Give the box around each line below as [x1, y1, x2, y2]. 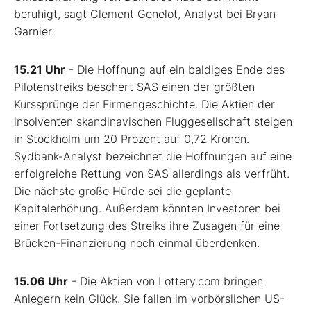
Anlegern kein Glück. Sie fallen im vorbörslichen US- [14, 292, 285, 306]
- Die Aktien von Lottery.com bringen [68, 274, 263, 289]
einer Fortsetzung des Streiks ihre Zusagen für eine [14, 219, 280, 233]
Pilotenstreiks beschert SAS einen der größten [14, 80, 255, 94]
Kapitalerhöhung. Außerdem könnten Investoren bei [14, 201, 280, 216]
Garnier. [14, 24, 54, 39]
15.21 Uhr [14, 62, 65, 77]
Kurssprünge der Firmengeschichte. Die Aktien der [14, 97, 275, 112]
